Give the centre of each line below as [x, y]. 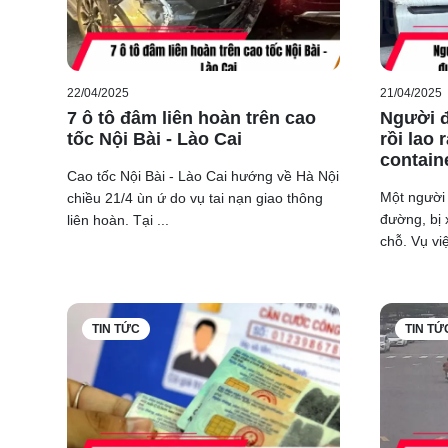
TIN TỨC [116, 329]
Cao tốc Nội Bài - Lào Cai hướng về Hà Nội [203, 176]
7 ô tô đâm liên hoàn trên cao [191, 118]
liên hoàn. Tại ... [118, 220]
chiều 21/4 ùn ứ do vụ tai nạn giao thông [195, 198]
